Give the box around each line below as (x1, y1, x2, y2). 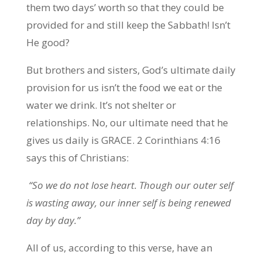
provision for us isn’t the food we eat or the (26, 81, 222, 94)
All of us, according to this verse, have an (26, 241, 212, 254)
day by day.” (26, 213, 82, 227)
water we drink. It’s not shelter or (26, 98, 176, 112)
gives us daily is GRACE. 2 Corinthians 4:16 (26, 133, 220, 147)
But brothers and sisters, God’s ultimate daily (26, 63, 236, 77)
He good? (26, 36, 70, 49)
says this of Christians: (26, 151, 129, 164)
